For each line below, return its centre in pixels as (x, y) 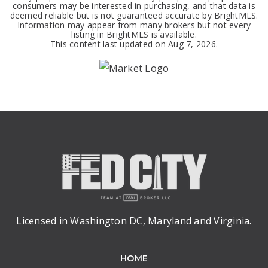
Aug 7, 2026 (192, 44)
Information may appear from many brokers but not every (134, 25)
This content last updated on (109, 44)
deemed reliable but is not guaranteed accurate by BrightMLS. (134, 15)
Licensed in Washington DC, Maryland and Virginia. (134, 220)
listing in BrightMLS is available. (134, 34)
